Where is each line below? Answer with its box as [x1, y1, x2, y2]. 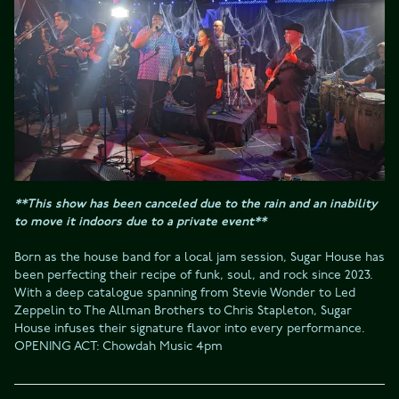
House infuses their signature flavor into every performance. [14, 320, 365, 336]
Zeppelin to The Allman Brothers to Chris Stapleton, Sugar [14, 302, 352, 318]
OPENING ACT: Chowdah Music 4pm [14, 338, 223, 354]
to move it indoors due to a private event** [14, 213, 266, 229]
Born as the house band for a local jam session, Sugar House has [14, 248, 385, 265]
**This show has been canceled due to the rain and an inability [14, 195, 378, 211]
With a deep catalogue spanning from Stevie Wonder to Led [14, 284, 355, 300]
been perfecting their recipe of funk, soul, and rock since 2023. [14, 266, 373, 282]
